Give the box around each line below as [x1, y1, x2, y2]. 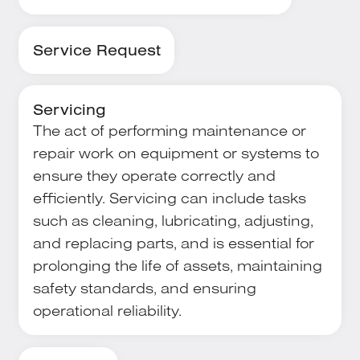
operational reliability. [32, 300, 182, 320]
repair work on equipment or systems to [32, 142, 319, 162]
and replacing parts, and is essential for [32, 232, 314, 252]
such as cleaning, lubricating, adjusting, [32, 210, 313, 230]
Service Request [32, 40, 161, 60]
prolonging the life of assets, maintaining [32, 255, 322, 275]
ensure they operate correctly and [32, 165, 276, 185]
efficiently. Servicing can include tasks [32, 187, 306, 207]
